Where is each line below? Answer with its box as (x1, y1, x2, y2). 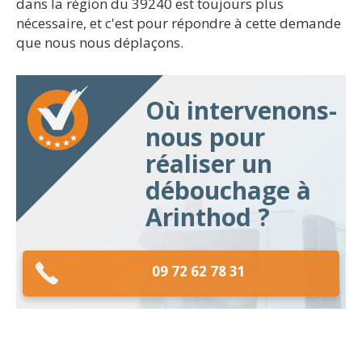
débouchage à (145, 174, 311, 207)
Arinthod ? (145, 200, 270, 234)
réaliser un (145, 147, 272, 180)
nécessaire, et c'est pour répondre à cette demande (16, 14, 341, 32)
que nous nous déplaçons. (16, 33, 183, 52)
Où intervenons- (145, 94, 337, 127)
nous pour (145, 120, 265, 154)
